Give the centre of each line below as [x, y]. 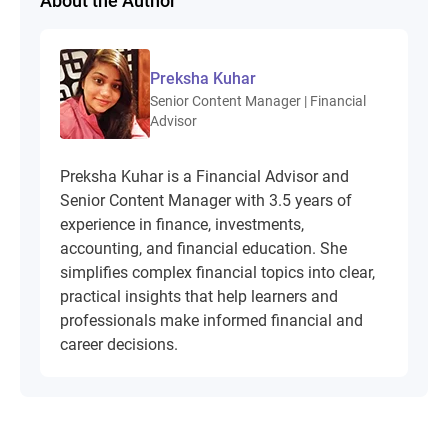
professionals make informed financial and [211, 321]
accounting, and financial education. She [203, 249]
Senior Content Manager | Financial [258, 101]
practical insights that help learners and [199, 297]
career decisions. [119, 345]
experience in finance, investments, [182, 225]
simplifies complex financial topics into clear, [217, 273]
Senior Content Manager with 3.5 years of [206, 201]
